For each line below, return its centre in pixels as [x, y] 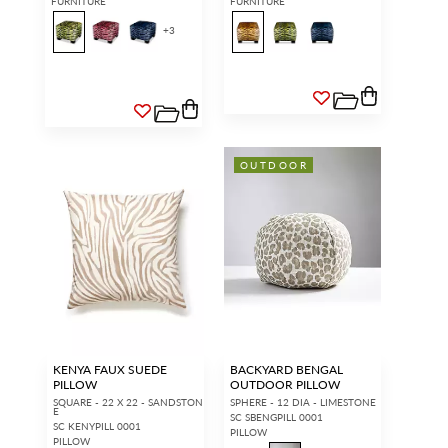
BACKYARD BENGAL [286, 370]
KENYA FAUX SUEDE [110, 370]
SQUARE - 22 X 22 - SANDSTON [128, 402]
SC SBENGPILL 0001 [276, 417]
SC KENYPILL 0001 [97, 426]
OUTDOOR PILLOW [285, 385]
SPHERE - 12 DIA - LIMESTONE [303, 402]
